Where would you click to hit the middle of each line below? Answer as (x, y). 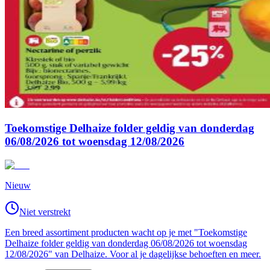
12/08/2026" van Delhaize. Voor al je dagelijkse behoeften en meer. (133, 254)
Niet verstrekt (45, 212)
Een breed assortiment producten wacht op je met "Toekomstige (126, 232)
